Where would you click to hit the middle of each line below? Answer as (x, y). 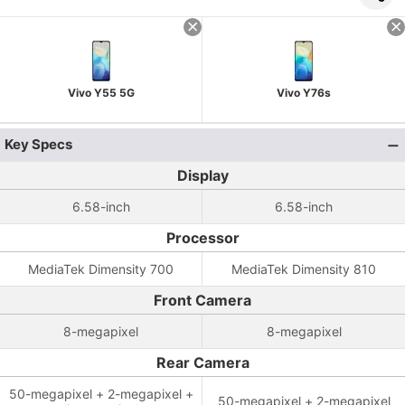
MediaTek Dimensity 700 (101, 269)
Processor (202, 238)
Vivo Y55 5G (101, 93)
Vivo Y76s (304, 93)
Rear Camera (202, 363)
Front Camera (202, 300)
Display (202, 175)
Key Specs (38, 144)
